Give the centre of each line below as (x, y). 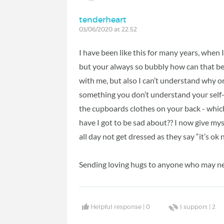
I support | (196, 207)
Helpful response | (118, 207)
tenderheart (103, 19)
